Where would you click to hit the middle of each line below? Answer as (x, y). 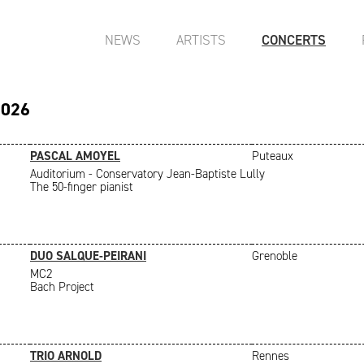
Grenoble (275, 256)
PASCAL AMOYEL (75, 156)
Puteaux (273, 156)
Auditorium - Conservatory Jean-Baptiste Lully (147, 174)
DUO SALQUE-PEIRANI (88, 256)
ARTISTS (201, 40)
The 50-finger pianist (82, 187)
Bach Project (62, 287)
